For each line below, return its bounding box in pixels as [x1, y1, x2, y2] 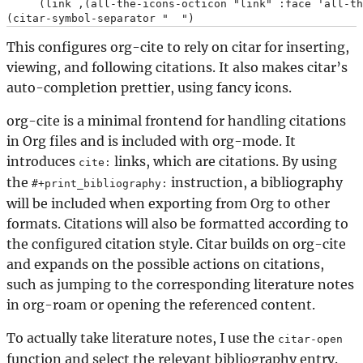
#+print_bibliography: [32, 177, 168, 190]
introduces [6, 153, 79, 170]
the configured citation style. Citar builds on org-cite [6, 236, 346, 253]
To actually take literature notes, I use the [6, 330, 278, 347]
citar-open [278, 333, 343, 346]
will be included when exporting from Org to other [6, 195, 330, 212]
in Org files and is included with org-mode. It [6, 133, 296, 150]
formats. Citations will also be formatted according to [6, 216, 348, 233]
